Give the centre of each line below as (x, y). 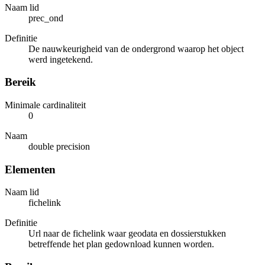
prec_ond (46, 18)
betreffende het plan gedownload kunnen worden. (121, 244)
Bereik (20, 82)
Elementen (30, 169)
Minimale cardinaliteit (45, 105)
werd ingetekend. (61, 59)
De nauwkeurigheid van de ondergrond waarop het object (136, 49)
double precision (59, 146)
